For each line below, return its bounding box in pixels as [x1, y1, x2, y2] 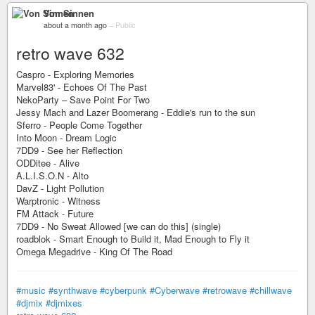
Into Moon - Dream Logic [16, 131, 117, 144]
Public [115, 20, 135, 30]
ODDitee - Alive [16, 156, 79, 169]
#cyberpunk [100, 283, 147, 297]
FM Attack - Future [16, 207, 94, 220]
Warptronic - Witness [16, 194, 101, 207]
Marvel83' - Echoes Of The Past [16, 80, 147, 94]
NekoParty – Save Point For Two [16, 93, 150, 106]
